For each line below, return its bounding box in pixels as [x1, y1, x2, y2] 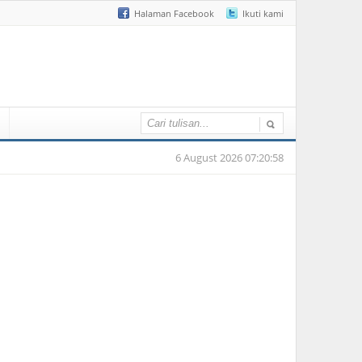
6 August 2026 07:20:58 [175, 150, 284, 165]
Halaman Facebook [134, 7, 214, 19]
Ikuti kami [242, 7, 284, 19]
